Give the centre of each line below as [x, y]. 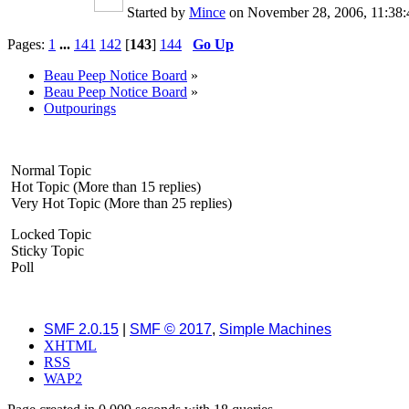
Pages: [28, 44]
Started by [158, 12]
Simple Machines [275, 329]
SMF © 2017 [171, 329]
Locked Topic [49, 234]
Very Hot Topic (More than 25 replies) [120, 203]
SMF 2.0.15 [81, 329]
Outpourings [80, 108]
